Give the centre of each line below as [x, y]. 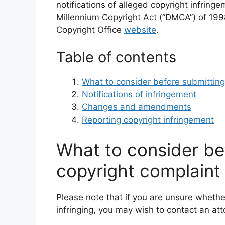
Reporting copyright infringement [148, 120]
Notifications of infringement [139, 94]
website [140, 29]
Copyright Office [90, 29]
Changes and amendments [137, 107]
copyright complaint [138, 171]
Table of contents [116, 57]
